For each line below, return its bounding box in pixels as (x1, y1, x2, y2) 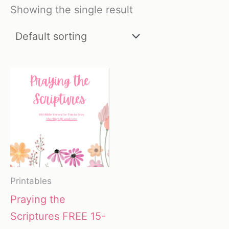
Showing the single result (10, 4, 133, 16)
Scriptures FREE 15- (10, 210, 106, 222)
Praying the (10, 193, 65, 205)
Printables (10, 176, 52, 187)
